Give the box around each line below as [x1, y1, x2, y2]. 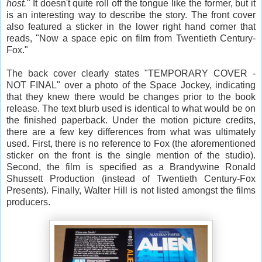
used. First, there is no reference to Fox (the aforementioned [6, 138, 256, 149]
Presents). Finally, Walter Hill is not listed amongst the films [6, 185, 256, 195]
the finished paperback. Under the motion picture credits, [6, 115, 256, 125]
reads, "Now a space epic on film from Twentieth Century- [6, 33, 256, 43]
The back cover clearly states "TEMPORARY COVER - [6, 68, 256, 78]
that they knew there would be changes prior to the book [6, 91, 256, 102]
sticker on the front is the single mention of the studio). [6, 150, 256, 160]
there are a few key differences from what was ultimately [6, 126, 256, 137]
